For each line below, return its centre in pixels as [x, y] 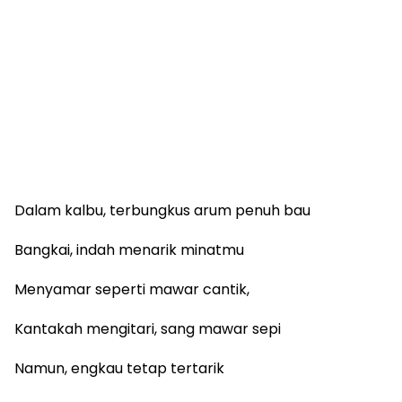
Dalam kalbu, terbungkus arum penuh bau [162, 210]
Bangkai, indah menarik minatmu [129, 249]
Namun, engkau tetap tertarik [119, 368]
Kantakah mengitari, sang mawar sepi [148, 328]
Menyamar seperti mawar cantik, [132, 289]
